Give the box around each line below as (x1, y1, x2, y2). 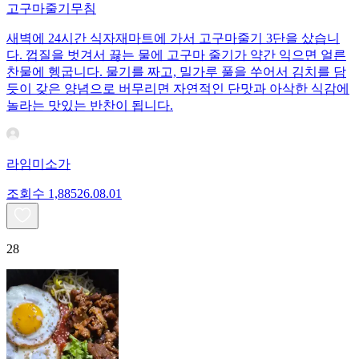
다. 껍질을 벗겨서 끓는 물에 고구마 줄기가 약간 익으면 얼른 (6, 47, 346, 62)
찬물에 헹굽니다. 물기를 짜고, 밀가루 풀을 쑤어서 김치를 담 (6, 64, 346, 79)
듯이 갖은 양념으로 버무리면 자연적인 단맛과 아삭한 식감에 (6, 81, 349, 95)
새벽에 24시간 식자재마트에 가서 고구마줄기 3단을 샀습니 (6, 30, 340, 45)
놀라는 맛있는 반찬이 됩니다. (6, 98, 173, 112)
